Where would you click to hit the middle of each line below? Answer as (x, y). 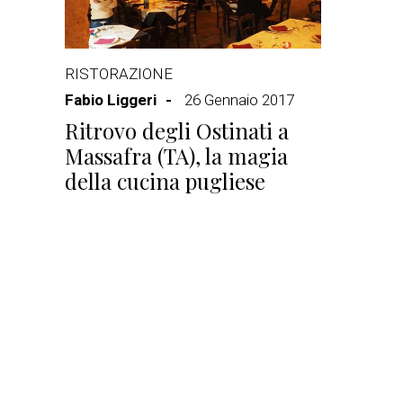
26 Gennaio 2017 (239, 100)
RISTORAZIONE (119, 74)
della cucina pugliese (165, 181)
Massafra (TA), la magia (176, 156)
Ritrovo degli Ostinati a (177, 130)
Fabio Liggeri (111, 100)
